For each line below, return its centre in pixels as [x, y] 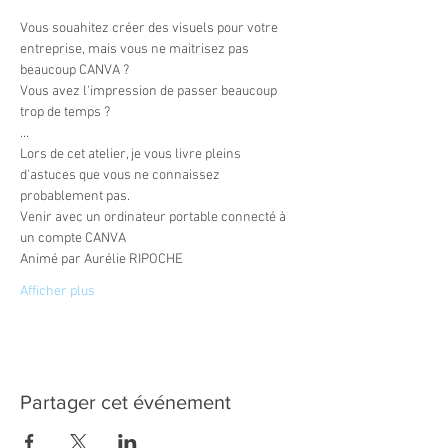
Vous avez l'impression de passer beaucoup [150, 91]
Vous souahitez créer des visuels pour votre [150, 28]
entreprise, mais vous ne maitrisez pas [136, 49]
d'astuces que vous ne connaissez [121, 175]
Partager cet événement [125, 402]
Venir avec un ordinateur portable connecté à [154, 217]
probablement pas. [75, 196]
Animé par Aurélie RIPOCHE [103, 259]
